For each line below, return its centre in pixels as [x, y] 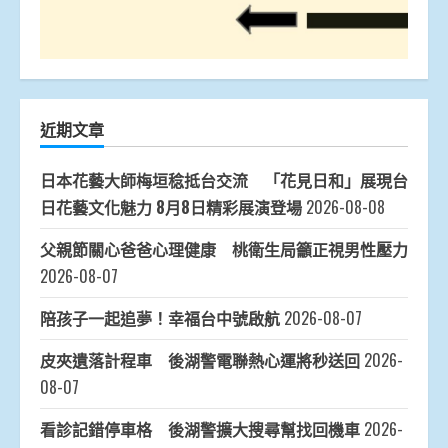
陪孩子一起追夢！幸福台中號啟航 [160, 318]
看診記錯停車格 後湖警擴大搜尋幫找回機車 [200, 429]
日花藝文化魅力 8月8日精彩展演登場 [171, 207]
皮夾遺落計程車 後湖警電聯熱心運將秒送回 [200, 360]
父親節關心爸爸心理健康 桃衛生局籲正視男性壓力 [224, 249]
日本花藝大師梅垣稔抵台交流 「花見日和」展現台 [224, 180]
